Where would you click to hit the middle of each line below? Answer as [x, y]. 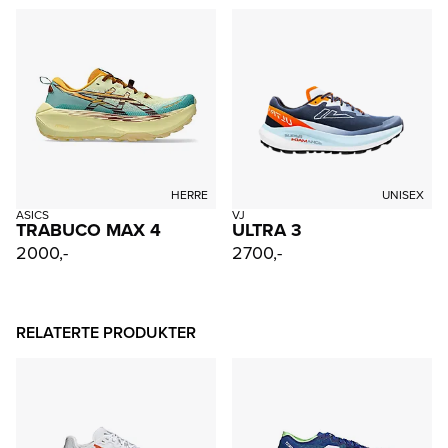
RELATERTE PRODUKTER [106, 332]
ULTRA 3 [267, 229]
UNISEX [403, 194]
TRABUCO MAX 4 [88, 229]
